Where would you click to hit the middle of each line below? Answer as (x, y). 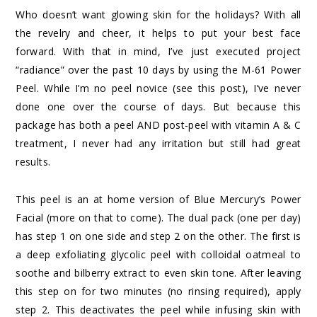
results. (33, 162)
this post (220, 88)
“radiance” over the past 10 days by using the (129, 70)
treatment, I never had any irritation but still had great (158, 144)
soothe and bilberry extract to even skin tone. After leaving (158, 273)
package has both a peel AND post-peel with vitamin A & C (158, 125)
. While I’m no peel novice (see (117, 88)
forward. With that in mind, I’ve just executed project (158, 52)
